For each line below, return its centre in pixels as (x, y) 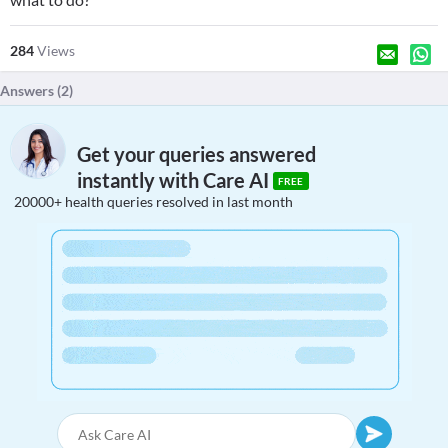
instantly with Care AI (175, 180)
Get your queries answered (196, 154)
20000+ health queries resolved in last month (153, 201)
